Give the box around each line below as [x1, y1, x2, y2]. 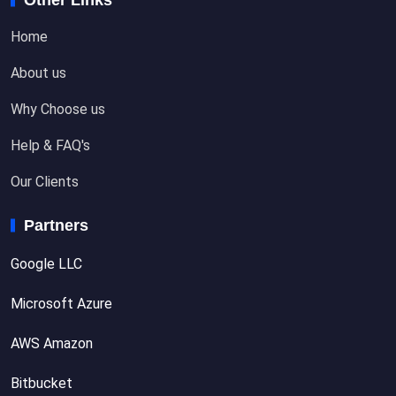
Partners [24, 216, 88, 234]
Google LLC [11, 255, 82, 272]
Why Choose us [11, 100, 105, 118]
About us [11, 64, 66, 81]
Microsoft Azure [11, 294, 112, 312]
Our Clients [11, 172, 79, 190]
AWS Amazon [11, 334, 93, 352]
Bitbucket [11, 374, 72, 392]
